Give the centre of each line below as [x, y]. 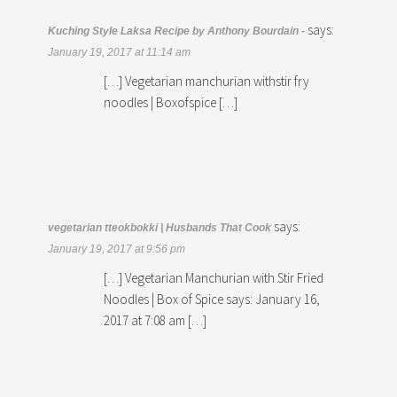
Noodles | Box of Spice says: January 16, [212, 299]
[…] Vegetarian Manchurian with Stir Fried [214, 277]
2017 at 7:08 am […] [156, 320]
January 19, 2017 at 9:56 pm [117, 249]
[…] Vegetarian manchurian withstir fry [207, 81]
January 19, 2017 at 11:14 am [120, 52]
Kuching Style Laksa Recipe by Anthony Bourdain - [177, 31]
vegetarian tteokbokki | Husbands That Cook [160, 227]
